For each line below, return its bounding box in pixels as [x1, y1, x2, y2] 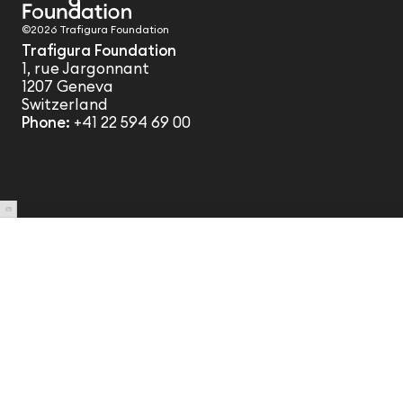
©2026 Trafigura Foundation [21, 22, 169, 37]
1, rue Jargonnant [21, 58, 149, 78]
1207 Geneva [21, 76, 113, 96]
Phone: [21, 112, 74, 132]
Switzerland [21, 94, 108, 114]
